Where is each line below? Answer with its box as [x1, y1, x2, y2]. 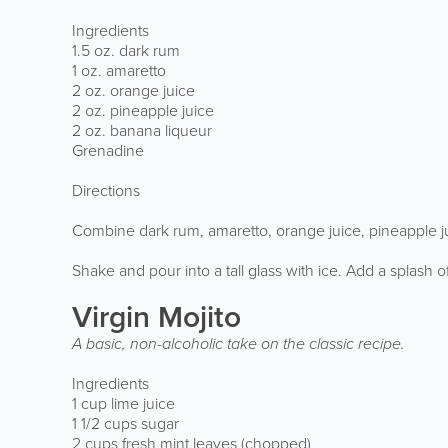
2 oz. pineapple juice [72, 98, 214, 122]
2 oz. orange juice [72, 78, 195, 102]
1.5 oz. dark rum [72, 38, 180, 62]
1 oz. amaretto [72, 58, 166, 82]
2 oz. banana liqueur [72, 118, 212, 142]
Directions [72, 178, 140, 202]
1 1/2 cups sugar [72, 411, 179, 435]
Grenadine [72, 138, 144, 162]
